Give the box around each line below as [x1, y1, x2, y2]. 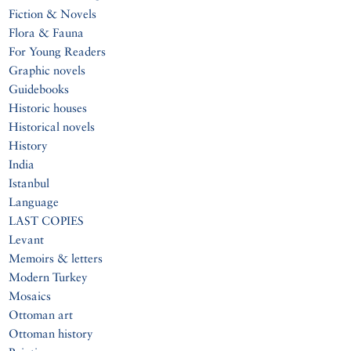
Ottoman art [9, 307, 74, 321]
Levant [9, 232, 45, 246]
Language [9, 194, 60, 208]
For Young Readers [9, 44, 107, 58]
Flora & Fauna [9, 25, 85, 39]
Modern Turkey [9, 270, 89, 284]
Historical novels [9, 119, 96, 133]
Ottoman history [9, 326, 94, 340]
